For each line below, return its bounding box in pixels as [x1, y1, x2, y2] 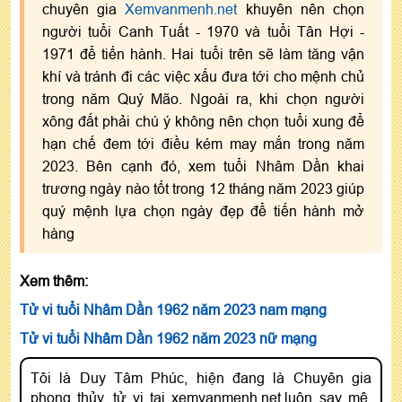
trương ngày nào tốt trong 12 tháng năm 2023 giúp [42, 179, 364, 197]
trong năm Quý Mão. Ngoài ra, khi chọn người [42, 90, 364, 107]
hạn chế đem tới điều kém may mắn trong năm [42, 135, 364, 152]
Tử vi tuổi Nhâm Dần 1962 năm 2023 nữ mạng [20, 329, 317, 346]
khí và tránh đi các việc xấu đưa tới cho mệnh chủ [42, 67, 364, 84]
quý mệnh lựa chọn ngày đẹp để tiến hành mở [42, 202, 364, 219]
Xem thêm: [20, 272, 88, 289]
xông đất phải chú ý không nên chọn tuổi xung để [42, 112, 364, 129]
